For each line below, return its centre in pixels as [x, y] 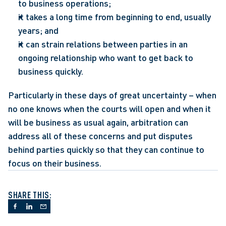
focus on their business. [55, 163]
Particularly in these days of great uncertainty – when [112, 95]
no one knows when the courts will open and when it [109, 108]
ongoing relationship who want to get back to [106, 58]
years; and [38, 30]
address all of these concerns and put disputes [100, 136]
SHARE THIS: [30, 195]
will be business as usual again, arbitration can [98, 122]
